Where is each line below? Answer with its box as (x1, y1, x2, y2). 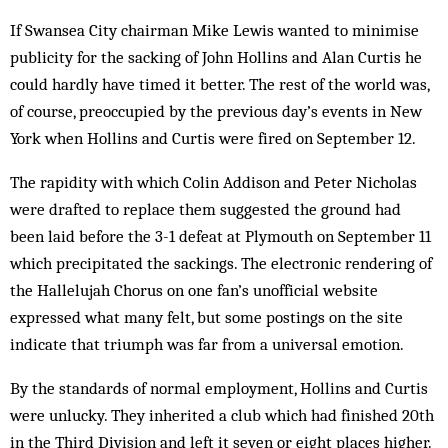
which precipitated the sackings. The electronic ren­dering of (10, 253, 432, 273)
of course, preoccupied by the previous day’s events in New (10, 101, 422, 121)
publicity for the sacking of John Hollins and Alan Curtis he (10, 47, 422, 67)
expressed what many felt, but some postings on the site (10, 307, 403, 327)
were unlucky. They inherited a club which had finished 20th (10, 405, 434, 425)
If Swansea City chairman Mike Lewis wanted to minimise (10, 20, 419, 40)
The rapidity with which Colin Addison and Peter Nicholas (10, 172, 417, 192)
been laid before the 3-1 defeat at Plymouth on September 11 (10, 226, 431, 246)
